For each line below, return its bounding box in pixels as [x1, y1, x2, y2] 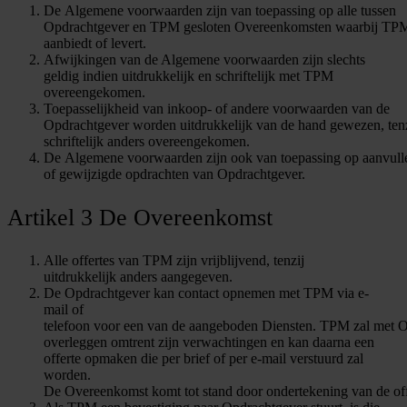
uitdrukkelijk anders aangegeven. [44, 268, 233, 284]
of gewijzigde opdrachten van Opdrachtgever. [44, 166, 305, 183]
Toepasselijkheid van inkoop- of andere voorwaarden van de [44, 101, 390, 117]
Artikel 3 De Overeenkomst [7, 203, 273, 231]
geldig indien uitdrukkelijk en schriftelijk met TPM [44, 68, 333, 84]
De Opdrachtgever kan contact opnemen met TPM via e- [44, 284, 369, 301]
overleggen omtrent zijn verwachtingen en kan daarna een [44, 333, 374, 350]
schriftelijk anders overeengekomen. [44, 134, 250, 150]
